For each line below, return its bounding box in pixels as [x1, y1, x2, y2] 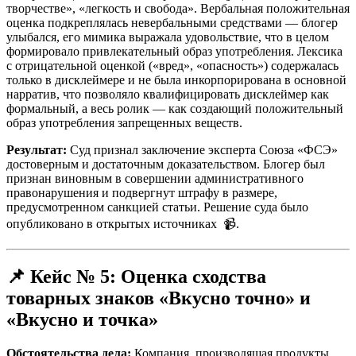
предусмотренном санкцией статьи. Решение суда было [6, 200, 308, 215]
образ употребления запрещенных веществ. [6, 116, 242, 130]
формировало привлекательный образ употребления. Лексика [6, 44, 342, 59]
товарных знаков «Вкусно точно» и [6, 288, 311, 309]
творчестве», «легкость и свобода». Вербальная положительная [6, 2, 350, 16]
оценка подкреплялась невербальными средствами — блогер [6, 16, 338, 30]
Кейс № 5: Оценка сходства [30, 266, 266, 288]
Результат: [6, 143, 67, 157]
